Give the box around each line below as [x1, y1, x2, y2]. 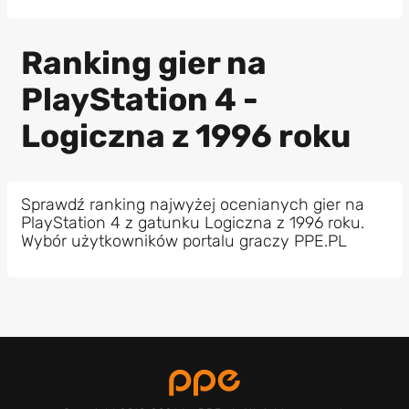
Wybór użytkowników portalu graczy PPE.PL [20, 230, 347, 251]
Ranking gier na [20, 44, 267, 83]
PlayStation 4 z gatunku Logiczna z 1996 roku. [20, 212, 364, 233]
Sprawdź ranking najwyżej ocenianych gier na [20, 194, 364, 215]
